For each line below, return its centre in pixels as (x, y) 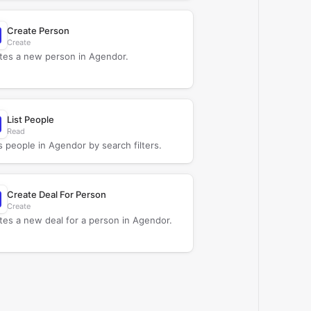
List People (30, 119)
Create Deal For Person (56, 194)
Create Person (38, 31)
